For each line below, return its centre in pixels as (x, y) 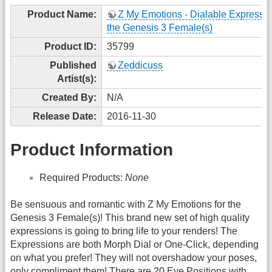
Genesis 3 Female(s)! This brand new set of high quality (130, 218)
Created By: (69, 97)
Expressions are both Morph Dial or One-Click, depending (134, 245)
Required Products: (82, 177)
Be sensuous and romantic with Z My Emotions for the (126, 205)
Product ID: (70, 46)
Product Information (92, 150)
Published (73, 65)
